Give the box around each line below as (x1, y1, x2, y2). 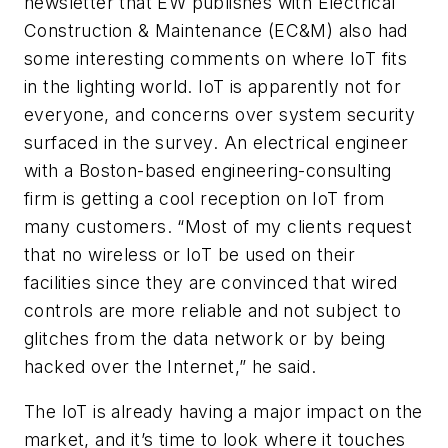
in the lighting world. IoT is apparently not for (24, 75, 402, 97)
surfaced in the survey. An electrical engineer (24, 131, 409, 153)
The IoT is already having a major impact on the (24, 401, 423, 423)
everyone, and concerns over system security (24, 103, 416, 125)
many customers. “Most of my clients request (24, 215, 413, 237)
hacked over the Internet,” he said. (24, 355, 316, 377)
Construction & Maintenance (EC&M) (24, 19, 339, 41)
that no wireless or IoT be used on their (24, 243, 355, 265)
